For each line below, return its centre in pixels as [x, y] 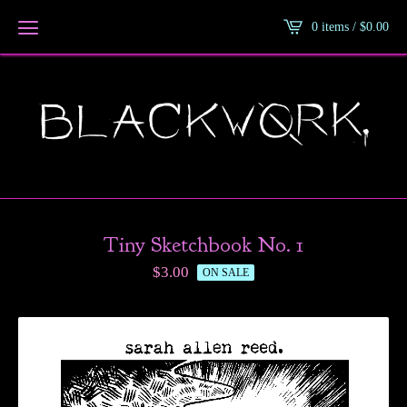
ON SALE [226, 272]
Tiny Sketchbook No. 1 [203, 244]
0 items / [336, 26]
